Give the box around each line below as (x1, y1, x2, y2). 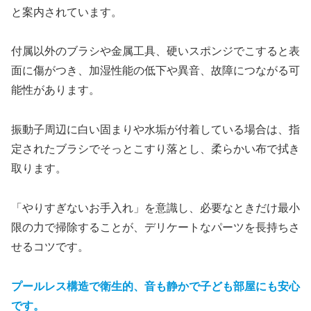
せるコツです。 (11, 240, 89, 253)
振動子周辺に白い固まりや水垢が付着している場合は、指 (11, 124, 300, 136)
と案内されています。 (11, 6, 122, 18)
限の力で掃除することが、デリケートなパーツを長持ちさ (11, 221, 300, 233)
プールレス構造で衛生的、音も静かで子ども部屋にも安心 (11, 280, 300, 292)
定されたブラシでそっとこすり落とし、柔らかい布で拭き (11, 143, 300, 155)
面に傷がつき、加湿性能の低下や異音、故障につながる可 (11, 65, 300, 77)
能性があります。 (11, 84, 100, 96)
